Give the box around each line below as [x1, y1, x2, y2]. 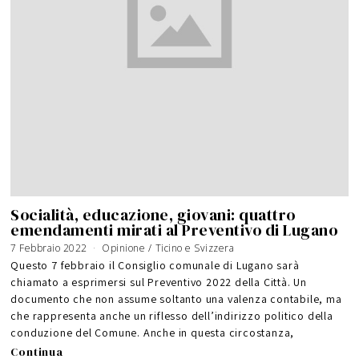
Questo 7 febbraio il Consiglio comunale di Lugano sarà [10, 258, 300, 273]
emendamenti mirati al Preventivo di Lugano [10, 219, 338, 241]
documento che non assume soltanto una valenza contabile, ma [10, 292, 342, 307]
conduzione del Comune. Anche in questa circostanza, [10, 325, 295, 341]
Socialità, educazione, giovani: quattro [10, 204, 296, 226]
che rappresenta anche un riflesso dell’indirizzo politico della [10, 309, 333, 324]
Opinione [102, 241, 146, 256]
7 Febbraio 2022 [10, 241, 87, 256]
